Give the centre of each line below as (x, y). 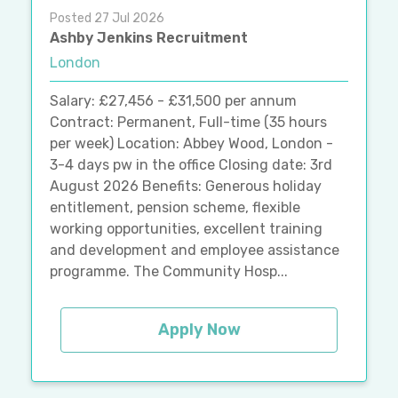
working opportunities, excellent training (186, 229)
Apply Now (199, 330)
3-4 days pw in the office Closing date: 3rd (191, 165)
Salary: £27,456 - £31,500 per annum (173, 101)
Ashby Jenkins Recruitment (149, 38)
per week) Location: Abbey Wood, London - (191, 144)
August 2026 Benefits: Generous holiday (186, 187)
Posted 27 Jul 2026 (107, 19)
